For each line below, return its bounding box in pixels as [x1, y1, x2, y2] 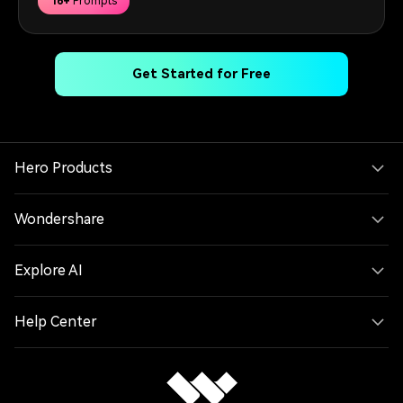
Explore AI [14, 262, 86, 280]
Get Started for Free [131, 66, 271, 82]
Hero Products [14, 159, 112, 177]
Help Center [14, 313, 97, 331]
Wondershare [14, 210, 104, 228]
